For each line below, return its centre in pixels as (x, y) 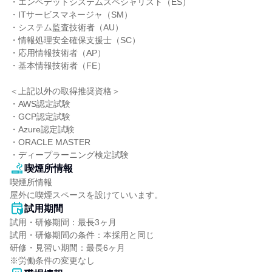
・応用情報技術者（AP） (58, 53)
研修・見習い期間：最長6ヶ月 (67, 248)
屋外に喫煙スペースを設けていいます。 (86, 195)
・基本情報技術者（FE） (58, 66)
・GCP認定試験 (40, 117)
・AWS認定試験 (40, 104)
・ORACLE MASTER (50, 142)
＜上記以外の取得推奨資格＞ (65, 91)
